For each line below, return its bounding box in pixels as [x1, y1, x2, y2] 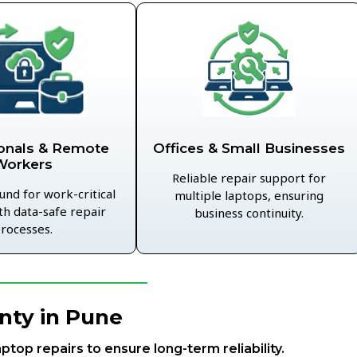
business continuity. [194, 204, 304, 221]
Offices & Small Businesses [152, 139, 345, 156]
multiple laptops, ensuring [174, 186, 324, 203]
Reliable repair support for [171, 169, 326, 186]
